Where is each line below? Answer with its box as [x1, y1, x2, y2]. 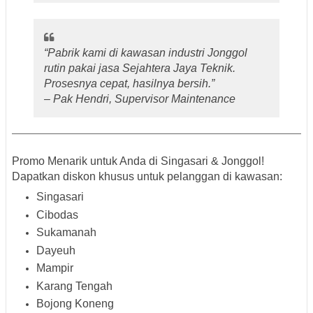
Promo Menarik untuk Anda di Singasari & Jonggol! [12, 155, 264, 168]
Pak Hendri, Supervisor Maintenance [53, 92, 236, 105]
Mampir [36, 262, 73, 275]
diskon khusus [63, 170, 134, 183]
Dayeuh [36, 244, 75, 256]
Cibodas [36, 208, 78, 221]
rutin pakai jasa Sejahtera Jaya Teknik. [44, 61, 236, 74]
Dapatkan [12, 170, 63, 183]
